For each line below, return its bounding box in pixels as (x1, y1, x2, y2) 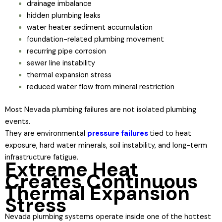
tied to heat (150, 128, 191, 138)
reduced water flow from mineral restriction (26, 82, 174, 92)
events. (5, 116, 30, 126)
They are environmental (5, 128, 87, 138)
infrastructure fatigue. (5, 152, 78, 162)
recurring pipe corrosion (26, 47, 106, 56)
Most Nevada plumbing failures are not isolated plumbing (5, 105, 196, 114)
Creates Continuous (5, 168, 198, 194)
